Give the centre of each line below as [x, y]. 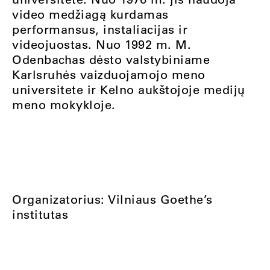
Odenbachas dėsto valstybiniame [111, 59]
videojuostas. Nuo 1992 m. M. [102, 44]
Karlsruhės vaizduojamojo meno [109, 74]
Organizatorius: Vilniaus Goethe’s [112, 199]
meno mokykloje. [64, 105]
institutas [40, 214]
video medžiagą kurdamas [90, 14]
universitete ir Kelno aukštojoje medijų [129, 89]
